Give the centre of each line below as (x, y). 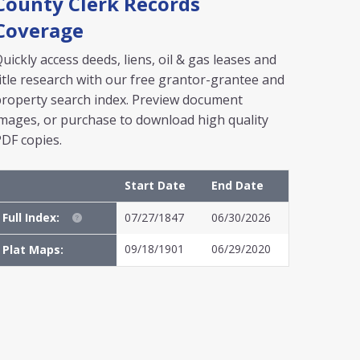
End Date (237, 185)
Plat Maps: (33, 250)
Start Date (155, 185)
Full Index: (31, 217)
